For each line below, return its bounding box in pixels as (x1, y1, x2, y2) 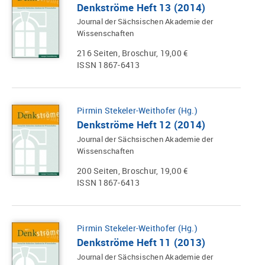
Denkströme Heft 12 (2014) (77, 118, 206, 132)
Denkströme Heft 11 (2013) (77, 235, 206, 250)
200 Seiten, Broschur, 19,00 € (77, 164, 188, 176)
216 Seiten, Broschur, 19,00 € (77, 47, 188, 59)
